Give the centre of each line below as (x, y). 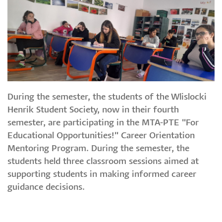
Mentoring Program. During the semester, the (98, 149)
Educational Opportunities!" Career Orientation (101, 136)
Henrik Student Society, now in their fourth (93, 111)
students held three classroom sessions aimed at (103, 162)
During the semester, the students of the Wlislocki (107, 98)
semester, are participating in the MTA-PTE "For (103, 123)
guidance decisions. (46, 188)
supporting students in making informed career (102, 175)
